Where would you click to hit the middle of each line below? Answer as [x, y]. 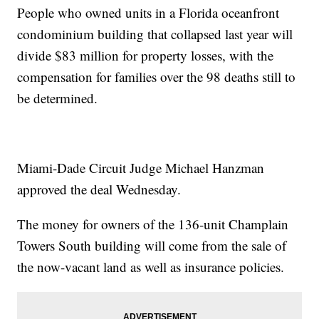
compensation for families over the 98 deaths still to [157, 77]
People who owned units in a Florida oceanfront [148, 13]
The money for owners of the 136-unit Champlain [153, 224]
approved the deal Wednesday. [99, 189]
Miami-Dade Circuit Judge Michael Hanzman [141, 168]
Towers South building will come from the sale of [152, 246]
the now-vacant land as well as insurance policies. [151, 267]
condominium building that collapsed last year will [155, 34]
